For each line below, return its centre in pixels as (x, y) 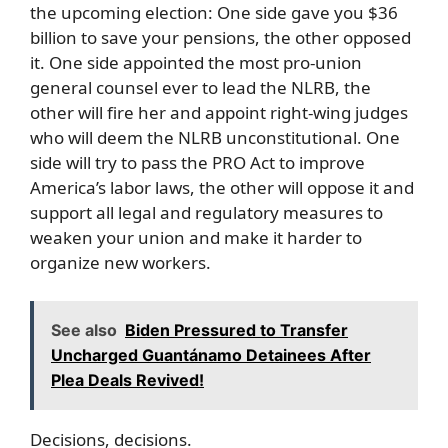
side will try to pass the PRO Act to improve (197, 162)
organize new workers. (120, 262)
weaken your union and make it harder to (196, 237)
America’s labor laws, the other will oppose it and (222, 187)
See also (84, 329)
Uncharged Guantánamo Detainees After (211, 354)
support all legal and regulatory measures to (206, 212)
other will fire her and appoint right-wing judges (219, 112)
